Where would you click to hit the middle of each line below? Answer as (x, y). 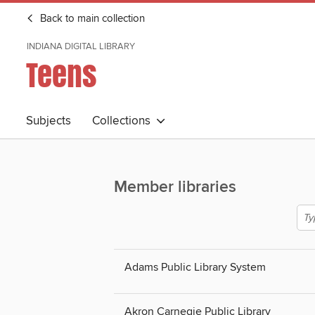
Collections (124, 121)
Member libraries (175, 188)
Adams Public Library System (195, 268)
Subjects (49, 121)
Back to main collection (91, 19)
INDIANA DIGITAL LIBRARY (81, 46)
